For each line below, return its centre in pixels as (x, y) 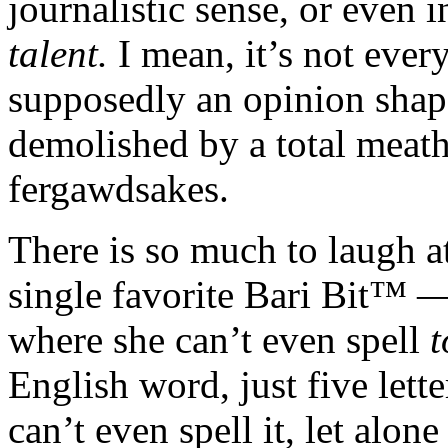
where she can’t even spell (219, 339)
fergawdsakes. (118, 188)
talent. (58, 53)
